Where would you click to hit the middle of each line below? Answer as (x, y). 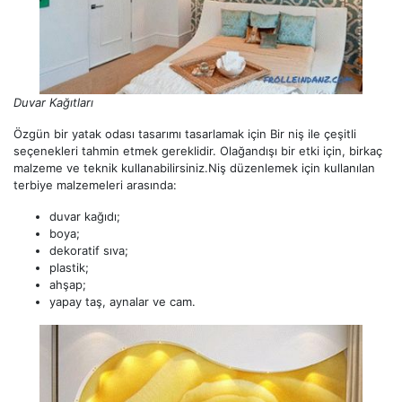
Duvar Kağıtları (53, 103)
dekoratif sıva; (89, 251)
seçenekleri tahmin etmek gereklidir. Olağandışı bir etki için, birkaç (198, 151)
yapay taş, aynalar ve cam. (122, 302)
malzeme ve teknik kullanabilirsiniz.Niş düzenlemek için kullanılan (194, 168)
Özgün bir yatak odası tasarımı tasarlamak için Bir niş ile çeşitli (185, 134)
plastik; (69, 268)
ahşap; (68, 285)
